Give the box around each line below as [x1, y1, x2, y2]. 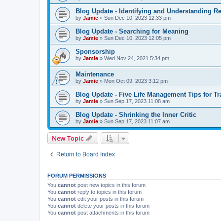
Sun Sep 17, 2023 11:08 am [104, 98, 170, 105]
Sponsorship [75, 47, 115, 55]
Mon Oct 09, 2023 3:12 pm [104, 78, 168, 84]
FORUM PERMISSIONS [47, 173, 106, 179]
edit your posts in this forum [76, 196, 144, 202]
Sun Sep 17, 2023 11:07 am [104, 118, 170, 125]
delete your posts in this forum [76, 203, 149, 209]
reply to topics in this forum [76, 189, 142, 195]
